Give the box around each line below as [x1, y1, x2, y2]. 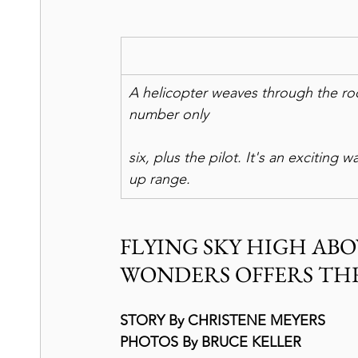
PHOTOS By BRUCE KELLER [120, 333, 301, 351]
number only [129, 105, 209, 123]
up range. [129, 170, 190, 188]
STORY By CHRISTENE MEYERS [120, 312, 325, 329]
